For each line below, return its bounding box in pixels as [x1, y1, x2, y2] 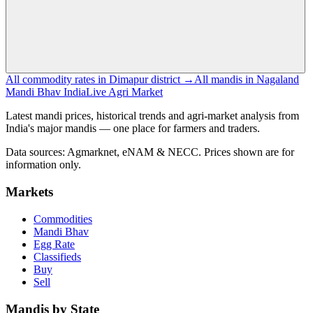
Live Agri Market [86, 86, 163, 99]
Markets [6, 184, 53, 200]
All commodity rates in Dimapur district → [6, 73, 194, 86]
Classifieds [34, 250, 81, 263]
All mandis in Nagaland [194, 73, 299, 86]
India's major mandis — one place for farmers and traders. [6, 122, 260, 135]
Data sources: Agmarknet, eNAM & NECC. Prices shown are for [6, 146, 294, 159]
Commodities [34, 212, 92, 225]
